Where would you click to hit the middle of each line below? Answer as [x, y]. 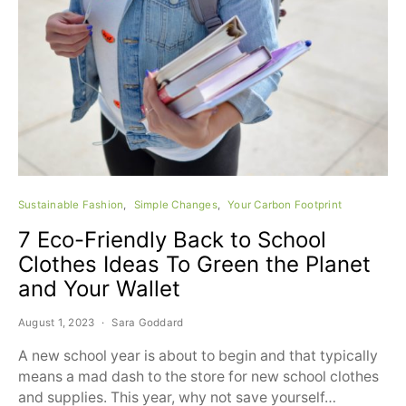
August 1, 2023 [57, 323]
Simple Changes [175, 205]
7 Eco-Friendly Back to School [172, 240]
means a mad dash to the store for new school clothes [198, 377]
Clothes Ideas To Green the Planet [194, 264]
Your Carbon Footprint [285, 205]
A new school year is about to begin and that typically [198, 356]
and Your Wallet [99, 289]
